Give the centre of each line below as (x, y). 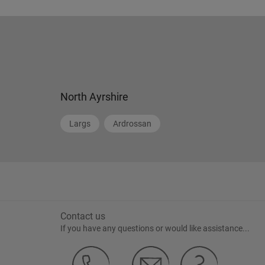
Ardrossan (132, 124)
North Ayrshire (94, 97)
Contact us (83, 216)
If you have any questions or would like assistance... (155, 228)
